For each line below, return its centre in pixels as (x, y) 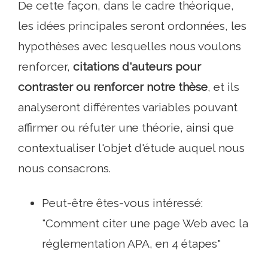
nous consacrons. (64, 168)
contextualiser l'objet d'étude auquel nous (131, 148)
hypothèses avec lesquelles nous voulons (130, 46)
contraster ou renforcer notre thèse (113, 87)
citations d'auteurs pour (137, 67)
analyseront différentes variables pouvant (128, 107)
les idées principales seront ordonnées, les (132, 26)
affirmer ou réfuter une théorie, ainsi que (126, 128)
